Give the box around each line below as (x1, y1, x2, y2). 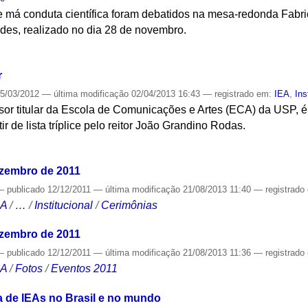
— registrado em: (203, 88, 275, 99)
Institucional (34, 199, 93, 211)
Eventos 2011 (51, 263, 118, 275)
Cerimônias (101, 199, 158, 211)
